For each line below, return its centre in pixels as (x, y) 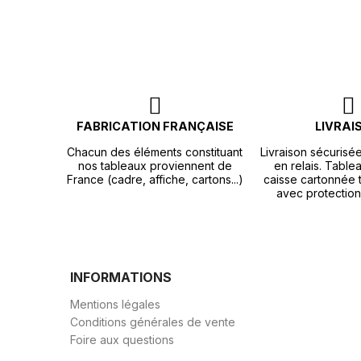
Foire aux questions (122, 340)
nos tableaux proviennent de (155, 166)
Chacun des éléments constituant (155, 152)
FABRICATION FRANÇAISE (155, 127)
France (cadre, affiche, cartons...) (155, 180)
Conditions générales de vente (153, 322)
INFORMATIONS (121, 278)
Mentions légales (115, 305)
